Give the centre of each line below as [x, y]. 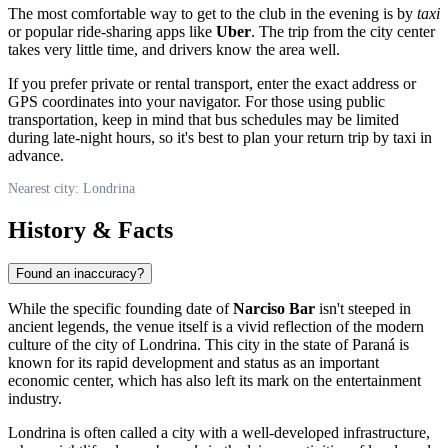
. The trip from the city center [343, 31]
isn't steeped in [363, 309]
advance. [36, 155]
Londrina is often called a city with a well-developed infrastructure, [219, 433]
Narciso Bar [274, 309]
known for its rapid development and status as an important [193, 363]
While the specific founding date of [120, 309]
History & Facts [90, 229]
